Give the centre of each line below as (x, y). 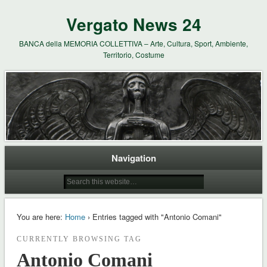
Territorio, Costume (133, 55)
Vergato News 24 (133, 24)
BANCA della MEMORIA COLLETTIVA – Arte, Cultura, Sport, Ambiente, (133, 43)
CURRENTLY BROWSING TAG (79, 239)
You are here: (39, 216)
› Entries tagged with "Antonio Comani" (153, 216)
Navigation (133, 158)
